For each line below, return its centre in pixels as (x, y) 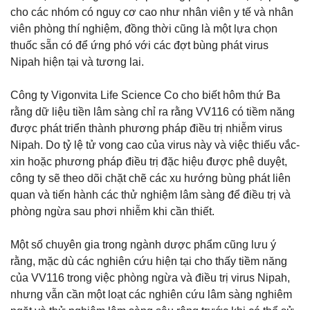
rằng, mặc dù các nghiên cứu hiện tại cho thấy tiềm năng (149, 261)
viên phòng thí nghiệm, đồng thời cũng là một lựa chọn (144, 28)
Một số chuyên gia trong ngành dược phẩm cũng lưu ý (143, 244)
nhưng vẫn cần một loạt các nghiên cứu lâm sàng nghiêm (151, 294)
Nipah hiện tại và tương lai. (79, 62)
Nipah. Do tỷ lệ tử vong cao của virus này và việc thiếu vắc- (155, 145)
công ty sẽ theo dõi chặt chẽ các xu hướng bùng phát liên (151, 178)
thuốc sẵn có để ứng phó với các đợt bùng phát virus (139, 45)
